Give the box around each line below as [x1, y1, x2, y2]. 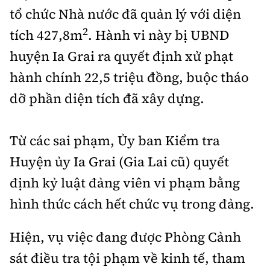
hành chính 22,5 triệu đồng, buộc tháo [10, 67, 249, 86]
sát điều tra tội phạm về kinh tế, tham [10, 248, 245, 267]
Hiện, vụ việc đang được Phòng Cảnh [10, 227, 241, 246]
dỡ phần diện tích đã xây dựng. [10, 89, 204, 107]
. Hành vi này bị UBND [88, 25, 229, 44]
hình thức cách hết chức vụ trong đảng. [10, 194, 254, 213]
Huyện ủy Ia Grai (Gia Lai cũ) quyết [10, 152, 229, 171]
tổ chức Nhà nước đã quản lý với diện [10, 4, 241, 23]
